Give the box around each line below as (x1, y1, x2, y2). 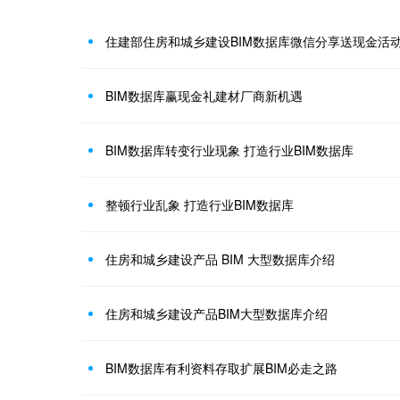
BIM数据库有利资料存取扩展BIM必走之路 (105, 359, 337, 378)
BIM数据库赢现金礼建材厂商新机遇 (105, 87, 303, 105)
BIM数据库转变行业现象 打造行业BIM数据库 (105, 141, 354, 160)
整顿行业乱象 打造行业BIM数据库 (105, 196, 294, 214)
